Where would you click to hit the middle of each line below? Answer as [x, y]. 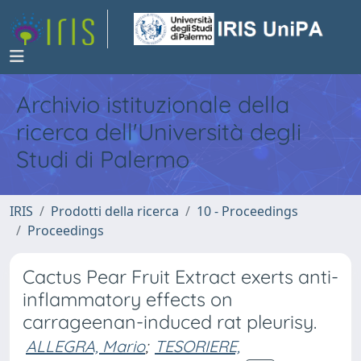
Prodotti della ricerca [115, 211]
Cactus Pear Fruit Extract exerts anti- [180, 277]
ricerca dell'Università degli [159, 131]
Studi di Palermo [103, 159]
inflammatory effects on [128, 299]
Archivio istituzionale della [153, 104]
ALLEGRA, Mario [85, 346]
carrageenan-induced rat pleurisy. [170, 322]
